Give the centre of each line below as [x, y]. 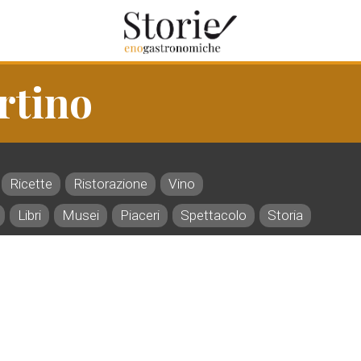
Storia [285, 215]
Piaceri [140, 215]
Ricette [31, 184]
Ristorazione [110, 184]
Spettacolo [214, 215]
